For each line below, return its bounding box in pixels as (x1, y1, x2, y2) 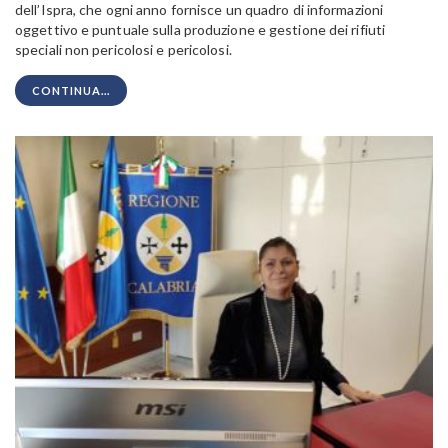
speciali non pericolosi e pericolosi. (15, 41, 232, 59)
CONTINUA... (32, 84, 110, 98)
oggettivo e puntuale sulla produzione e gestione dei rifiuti (15, 21, 386, 39)
